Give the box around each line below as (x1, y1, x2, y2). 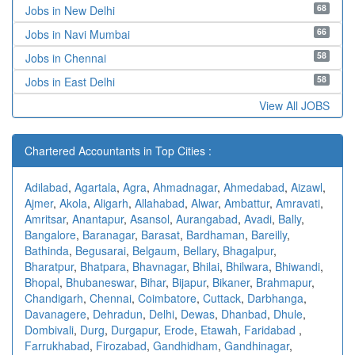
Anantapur (72, 210, 124, 227)
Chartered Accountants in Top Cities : (25, 142, 212, 158)
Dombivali (25, 321, 74, 338)
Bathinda (25, 242, 69, 258)
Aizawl (291, 178, 323, 195)
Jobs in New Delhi (25, 2, 115, 18)
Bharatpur (25, 258, 74, 274)
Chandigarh (25, 289, 83, 306)
